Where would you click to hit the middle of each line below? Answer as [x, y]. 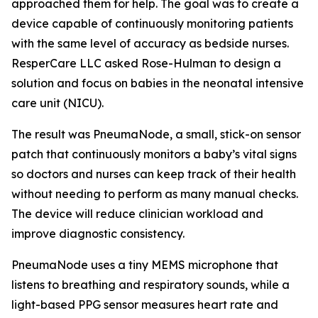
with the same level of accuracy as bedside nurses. [150, 43]
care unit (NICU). [59, 103]
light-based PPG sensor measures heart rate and [145, 305]
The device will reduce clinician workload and [137, 214]
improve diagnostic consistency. [98, 234]
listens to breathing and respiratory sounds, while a [150, 285]
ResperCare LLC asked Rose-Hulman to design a [146, 63]
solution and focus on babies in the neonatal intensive [158, 83]
